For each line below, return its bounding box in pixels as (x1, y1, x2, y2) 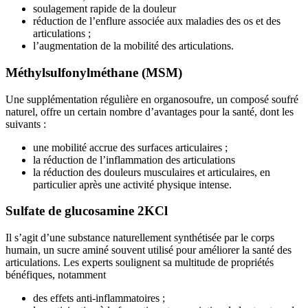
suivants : (5, 118, 46, 130)
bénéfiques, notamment (5, 268, 106, 280)
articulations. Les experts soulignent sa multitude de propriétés (5, 256, 274, 268)
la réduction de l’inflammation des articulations (33, 153, 235, 166)
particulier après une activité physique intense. (33, 178, 232, 190)
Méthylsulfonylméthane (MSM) (5, 65, 182, 80)
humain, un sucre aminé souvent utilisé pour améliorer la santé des (5, 243, 291, 256)
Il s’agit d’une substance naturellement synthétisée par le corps (5, 231, 274, 243)
